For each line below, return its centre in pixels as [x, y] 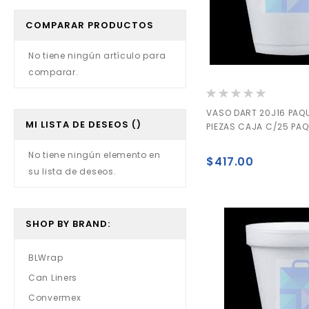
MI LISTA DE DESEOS [77, 124]
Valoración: [232, 94]
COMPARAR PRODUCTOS [90, 25]
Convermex [55, 298]
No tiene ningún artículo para [97, 56]
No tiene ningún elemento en [94, 155]
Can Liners [53, 278]
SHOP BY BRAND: [68, 224]
